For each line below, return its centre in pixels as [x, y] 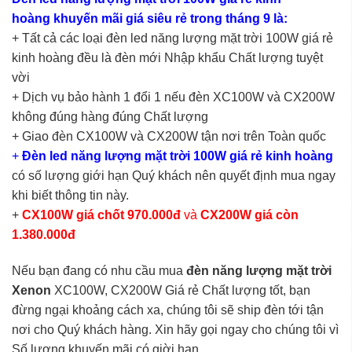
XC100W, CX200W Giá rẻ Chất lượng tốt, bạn [181, 290]
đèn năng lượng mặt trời [259, 270]
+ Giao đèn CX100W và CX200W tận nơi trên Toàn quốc [169, 136]
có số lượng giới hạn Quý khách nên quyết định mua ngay [174, 175]
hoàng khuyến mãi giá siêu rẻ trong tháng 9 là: [150, 18]
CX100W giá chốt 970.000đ [101, 214]
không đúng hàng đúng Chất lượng [110, 116]
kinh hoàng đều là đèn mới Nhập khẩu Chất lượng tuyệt [167, 57]
